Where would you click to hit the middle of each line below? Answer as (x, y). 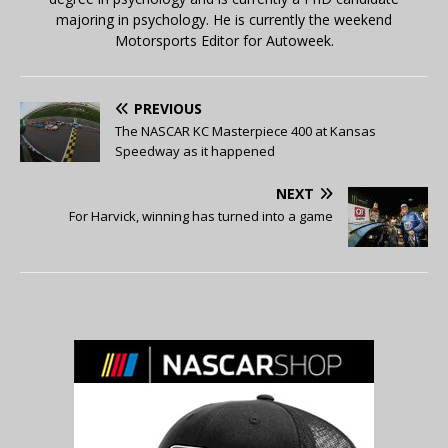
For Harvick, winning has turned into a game (201, 216)
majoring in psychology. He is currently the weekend (224, 20)
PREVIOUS (168, 109)
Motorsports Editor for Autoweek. (224, 41)
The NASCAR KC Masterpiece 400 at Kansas (245, 131)
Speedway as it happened (195, 151)
